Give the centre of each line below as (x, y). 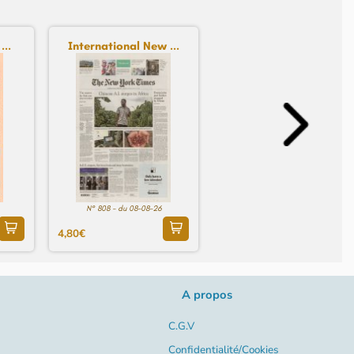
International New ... (123, 45)
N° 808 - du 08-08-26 (123, 209)
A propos (207, 295)
